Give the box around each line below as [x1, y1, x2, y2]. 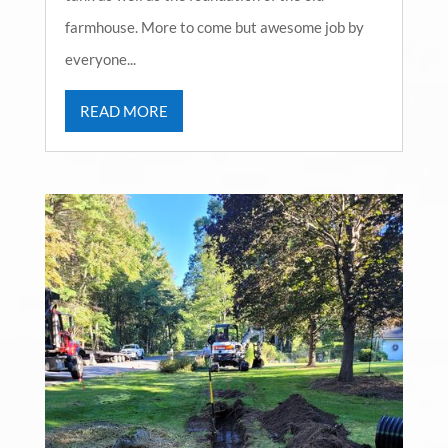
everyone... [64, 50, 136, 69]
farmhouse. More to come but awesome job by [64, 18, 364, 37]
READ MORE [79, 102, 168, 121]
